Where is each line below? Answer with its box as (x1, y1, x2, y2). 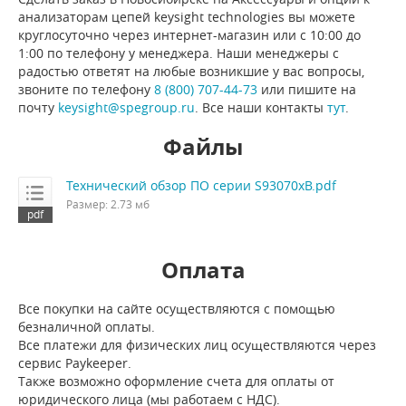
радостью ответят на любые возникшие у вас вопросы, (18, 63, 364, 81)
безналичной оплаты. (18, 318, 155, 336)
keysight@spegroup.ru (58, 99, 195, 117)
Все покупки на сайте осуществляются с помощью (18, 300, 335, 318)
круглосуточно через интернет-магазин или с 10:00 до (18, 26, 361, 44)
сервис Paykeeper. (18, 354, 131, 372)
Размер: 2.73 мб (66, 197, 150, 212)
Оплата (160, 255, 246, 286)
